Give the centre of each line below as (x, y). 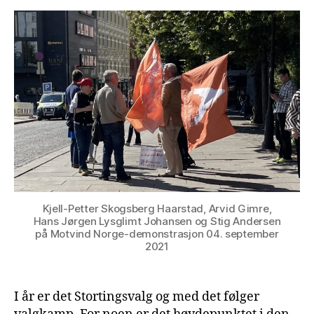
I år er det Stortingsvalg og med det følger (137, 296)
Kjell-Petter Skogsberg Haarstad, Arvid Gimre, (157, 208)
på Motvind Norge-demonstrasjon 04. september (157, 233)
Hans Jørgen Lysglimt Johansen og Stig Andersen (157, 221)
